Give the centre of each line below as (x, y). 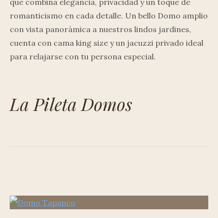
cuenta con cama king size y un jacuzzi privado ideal (107, 43)
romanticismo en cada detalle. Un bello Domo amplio (109, 16)
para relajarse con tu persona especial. (84, 56)
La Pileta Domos (71, 104)
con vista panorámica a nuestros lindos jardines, (100, 29)
